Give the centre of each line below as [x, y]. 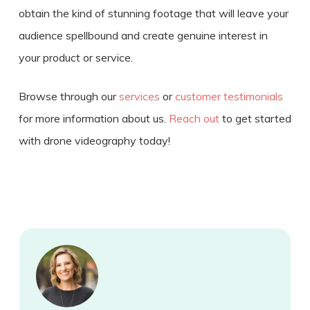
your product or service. [75, 57]
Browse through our [69, 96]
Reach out [194, 118]
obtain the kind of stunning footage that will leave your [153, 13]
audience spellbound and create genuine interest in [143, 35]
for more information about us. [93, 118]
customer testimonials [229, 96]
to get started [255, 118]
